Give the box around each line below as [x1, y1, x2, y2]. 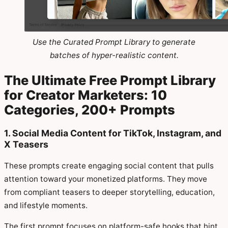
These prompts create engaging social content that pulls [4, 160, 214, 170]
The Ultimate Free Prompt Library [4, 72, 216, 89]
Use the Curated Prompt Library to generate [33, 37, 195, 47]
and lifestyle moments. [4, 200, 88, 210]
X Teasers [4, 139, 48, 150]
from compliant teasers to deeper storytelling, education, [4, 187, 215, 197]
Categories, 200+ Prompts [4, 102, 175, 118]
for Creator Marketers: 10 [4, 87, 167, 103]
